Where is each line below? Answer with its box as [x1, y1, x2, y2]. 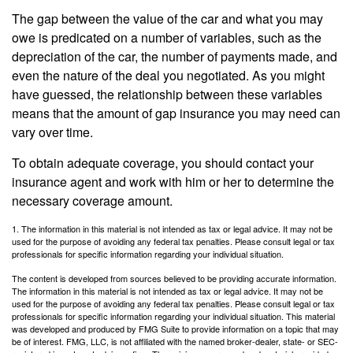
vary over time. [12, 123, 93, 142]
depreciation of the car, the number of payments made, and [12, 47, 337, 66]
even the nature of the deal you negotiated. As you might [12, 66, 325, 85]
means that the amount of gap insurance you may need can [12, 104, 340, 123]
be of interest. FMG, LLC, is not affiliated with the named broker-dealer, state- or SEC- [12, 335, 338, 348]
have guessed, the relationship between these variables [12, 85, 322, 104]
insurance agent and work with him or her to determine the [12, 173, 334, 191]
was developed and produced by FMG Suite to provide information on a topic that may [12, 322, 339, 336]
